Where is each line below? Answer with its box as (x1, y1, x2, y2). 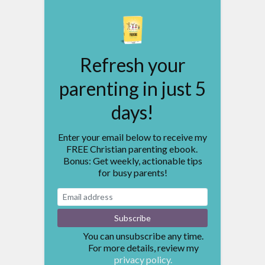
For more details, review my (88, 241, 199, 253)
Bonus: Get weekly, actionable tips (63, 154, 202, 166)
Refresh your (79, 53, 186, 76)
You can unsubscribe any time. (83, 230, 203, 241)
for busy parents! (98, 166, 167, 178)
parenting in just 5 (59, 76, 206, 100)
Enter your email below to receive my (58, 131, 207, 143)
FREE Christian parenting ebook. (66, 143, 199, 154)
